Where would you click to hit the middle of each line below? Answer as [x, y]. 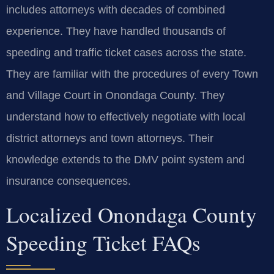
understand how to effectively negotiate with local [126, 117]
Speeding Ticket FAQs [103, 243]
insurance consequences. [68, 181]
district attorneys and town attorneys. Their [110, 138]
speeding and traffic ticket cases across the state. [126, 52]
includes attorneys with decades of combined [116, 9]
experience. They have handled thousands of [116, 31]
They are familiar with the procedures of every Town [132, 74]
